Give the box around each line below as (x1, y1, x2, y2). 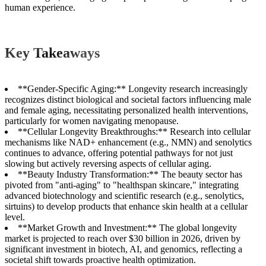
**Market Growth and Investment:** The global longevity (18, 223, 237, 233)
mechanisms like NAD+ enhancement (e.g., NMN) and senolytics (5, 137, 252, 148)
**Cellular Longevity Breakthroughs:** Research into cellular (18, 126, 251, 137)
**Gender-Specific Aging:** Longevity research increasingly (18, 84, 248, 94)
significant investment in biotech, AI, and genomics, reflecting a (5, 244, 242, 255)
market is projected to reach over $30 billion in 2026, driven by (5, 233, 240, 244)
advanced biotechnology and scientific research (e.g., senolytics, (5, 191, 244, 201)
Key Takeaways (5, 45, 100, 61)
